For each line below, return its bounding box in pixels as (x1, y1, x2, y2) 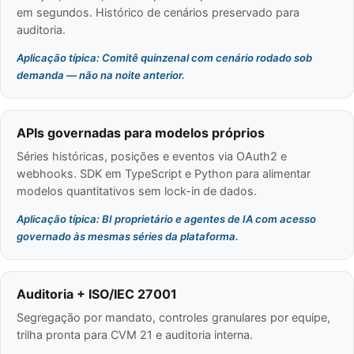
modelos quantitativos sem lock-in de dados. (17, 184, 257, 198)
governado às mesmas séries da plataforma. (17, 229, 239, 243)
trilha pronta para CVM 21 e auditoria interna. (17, 328, 253, 342)
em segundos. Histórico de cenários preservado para (17, 6, 299, 20)
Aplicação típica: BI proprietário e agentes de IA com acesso (17, 212, 316, 225)
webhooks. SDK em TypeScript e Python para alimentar (17, 167, 311, 181)
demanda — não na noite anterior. (17, 68, 185, 81)
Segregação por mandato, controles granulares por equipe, (17, 311, 330, 325)
